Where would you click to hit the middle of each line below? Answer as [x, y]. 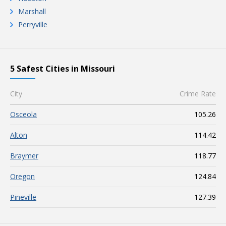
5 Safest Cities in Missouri [63, 69]
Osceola [23, 114]
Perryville [33, 24]
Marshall [32, 11]
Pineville [23, 197]
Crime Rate [198, 94]
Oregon [22, 176]
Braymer [24, 156]
